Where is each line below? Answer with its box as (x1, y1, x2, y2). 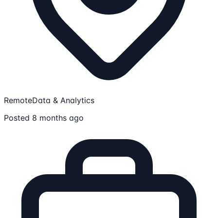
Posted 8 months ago (4, 112, 84, 123)
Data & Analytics (32, 95, 94, 105)
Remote (4, 95, 32, 105)
